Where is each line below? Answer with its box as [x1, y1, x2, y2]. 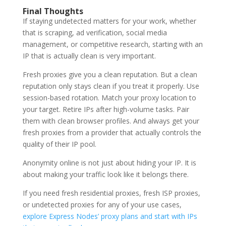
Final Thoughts [22, 5, 83, 17]
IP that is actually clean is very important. [22, 50, 156, 61]
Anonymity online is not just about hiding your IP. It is [22, 157, 196, 167]
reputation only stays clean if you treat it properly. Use [22, 81, 199, 91]
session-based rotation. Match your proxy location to [22, 92, 196, 102]
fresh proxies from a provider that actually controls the [22, 127, 201, 137]
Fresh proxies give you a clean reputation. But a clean [22, 69, 197, 79]
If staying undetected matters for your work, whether [22, 16, 196, 26]
